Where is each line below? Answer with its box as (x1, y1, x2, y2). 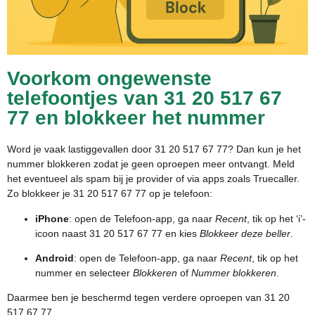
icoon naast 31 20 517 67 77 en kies (35, 227, 200, 239)
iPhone (35, 212, 69, 224)
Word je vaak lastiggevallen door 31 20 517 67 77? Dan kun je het (7, 143, 301, 155)
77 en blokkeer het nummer (7, 107, 265, 129)
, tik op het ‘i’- (247, 212, 306, 224)
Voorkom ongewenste (7, 67, 212, 90)
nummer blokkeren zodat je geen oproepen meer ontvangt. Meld (7, 158, 295, 170)
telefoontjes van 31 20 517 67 (7, 87, 282, 110)
